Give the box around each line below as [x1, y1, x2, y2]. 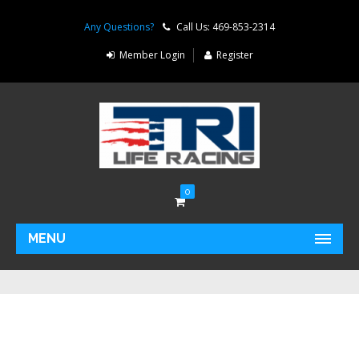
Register [216, 48, 253, 62]
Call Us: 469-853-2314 [176, 20, 275, 34]
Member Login [119, 48, 185, 62]
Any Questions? [84, 20, 154, 34]
